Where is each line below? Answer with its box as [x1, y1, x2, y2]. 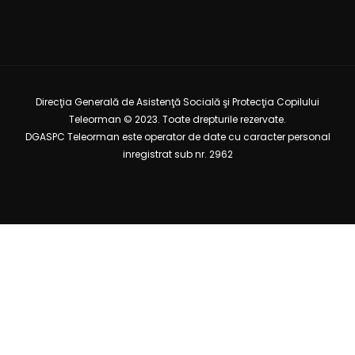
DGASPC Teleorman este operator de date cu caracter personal [25, 129, 330, 143]
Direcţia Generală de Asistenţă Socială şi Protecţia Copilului [36, 94, 319, 109]
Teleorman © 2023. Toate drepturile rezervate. [69, 112, 286, 126]
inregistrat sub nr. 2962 [122, 147, 233, 161]
